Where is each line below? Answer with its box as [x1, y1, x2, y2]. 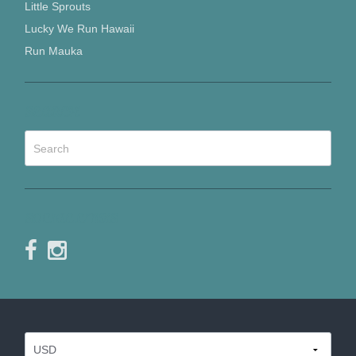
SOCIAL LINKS [24, 209, 118, 229]
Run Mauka [24, 44, 83, 58]
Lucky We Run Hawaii [24, 22, 134, 36]
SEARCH [24, 103, 79, 122]
